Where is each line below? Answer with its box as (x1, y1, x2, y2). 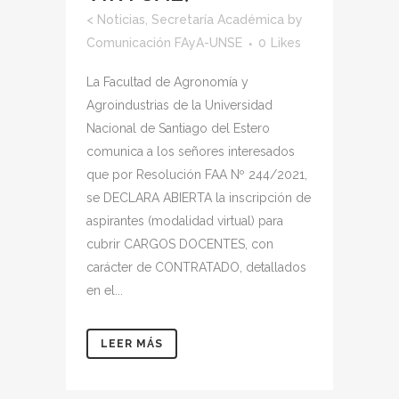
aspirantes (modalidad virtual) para (86, 214, 283, 229)
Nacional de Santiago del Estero (86, 121, 270, 136)
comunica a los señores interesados (86, 144, 295, 159)
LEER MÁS (101, 338, 163, 351)
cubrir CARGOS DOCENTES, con (86, 237, 273, 252)
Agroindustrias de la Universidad (86, 98, 273, 113)
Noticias (97, 12, 145, 28)
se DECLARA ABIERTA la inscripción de (86, 191, 311, 206)
